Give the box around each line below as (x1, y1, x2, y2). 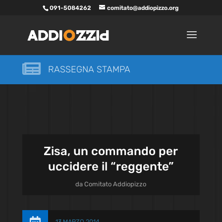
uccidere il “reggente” (48, 160, 174, 173)
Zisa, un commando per (44, 144, 178, 158)
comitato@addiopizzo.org (107, 4, 179, 11)
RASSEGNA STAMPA (48, 64, 130, 75)
